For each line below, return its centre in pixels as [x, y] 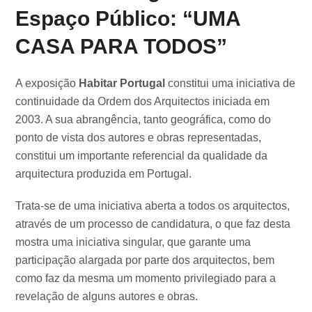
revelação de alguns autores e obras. [107, 297]
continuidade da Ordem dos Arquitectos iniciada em [143, 102]
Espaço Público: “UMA [128, 19]
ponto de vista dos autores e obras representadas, [139, 138]
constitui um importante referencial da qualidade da [142, 156]
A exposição [47, 84]
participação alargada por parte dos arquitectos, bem [145, 260]
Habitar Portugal [122, 84]
